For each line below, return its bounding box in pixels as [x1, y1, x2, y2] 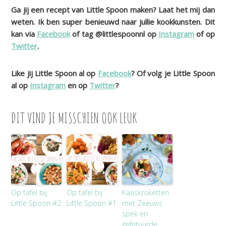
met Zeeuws [122, 198, 163, 208]
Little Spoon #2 [11, 198, 62, 208]
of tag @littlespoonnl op [70, 29, 158, 39]
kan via [11, 29, 37, 39]
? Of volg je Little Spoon [131, 68, 215, 79]
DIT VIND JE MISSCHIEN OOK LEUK [11, 109, 137, 127]
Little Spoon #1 [67, 198, 117, 208]
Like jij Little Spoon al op [11, 68, 98, 79]
